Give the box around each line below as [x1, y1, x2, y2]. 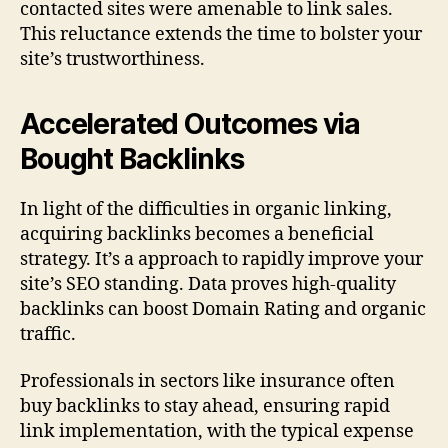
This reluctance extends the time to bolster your [20, 22, 422, 46]
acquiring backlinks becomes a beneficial [20, 222, 374, 246]
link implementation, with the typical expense [20, 420, 414, 444]
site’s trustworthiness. [20, 47, 205, 71]
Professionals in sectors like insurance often [20, 370, 395, 394]
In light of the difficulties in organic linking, [20, 197, 392, 221]
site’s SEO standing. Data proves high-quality [20, 272, 396, 296]
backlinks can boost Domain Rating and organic [20, 297, 426, 321]
